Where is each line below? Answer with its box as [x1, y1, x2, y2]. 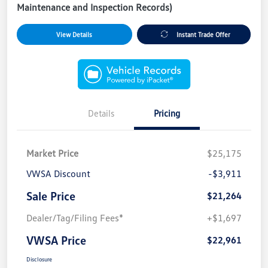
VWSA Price [26, 232, 86, 247]
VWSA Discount [26, 167, 90, 179]
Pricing [154, 107, 180, 118]
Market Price [26, 147, 78, 159]
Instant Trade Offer [176, 30, 231, 38]
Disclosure [26, 255, 52, 263]
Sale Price [26, 188, 75, 203]
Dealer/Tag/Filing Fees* [26, 211, 123, 224]
